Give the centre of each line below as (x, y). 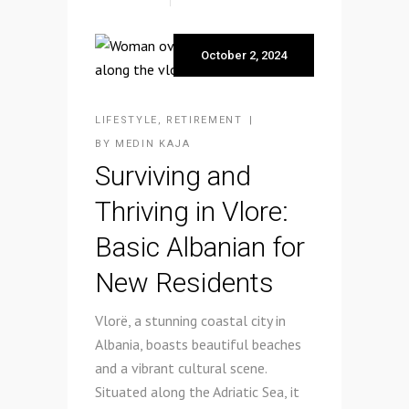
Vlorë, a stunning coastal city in (190, 320)
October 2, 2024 (244, 55)
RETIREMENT (204, 120)
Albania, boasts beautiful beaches (198, 344)
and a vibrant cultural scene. (181, 367)
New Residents (184, 282)
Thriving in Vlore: (192, 211)
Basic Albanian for (200, 246)
